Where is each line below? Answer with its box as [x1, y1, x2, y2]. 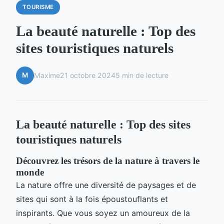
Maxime [34, 71, 60, 80]
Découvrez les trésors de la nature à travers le [16, 155, 199, 166]
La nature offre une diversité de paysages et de [16, 179, 196, 190]
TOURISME [22, 3, 54, 10]
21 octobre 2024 [60, 71, 115, 80]
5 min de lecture [115, 71, 168, 80]
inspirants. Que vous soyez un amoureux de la [16, 207, 190, 218]
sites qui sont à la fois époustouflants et [16, 193, 168, 204]
